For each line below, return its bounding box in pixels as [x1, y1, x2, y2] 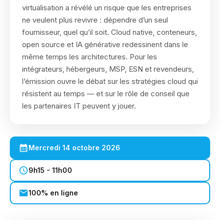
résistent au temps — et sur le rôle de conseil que [22, 89, 190, 98]
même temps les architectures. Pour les [22, 52, 157, 61]
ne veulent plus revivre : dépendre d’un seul [22, 15, 168, 25]
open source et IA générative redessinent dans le [22, 40, 188, 49]
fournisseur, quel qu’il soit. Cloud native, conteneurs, [22, 27, 197, 37]
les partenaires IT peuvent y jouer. [22, 101, 136, 110]
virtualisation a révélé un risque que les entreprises [22, 3, 192, 12]
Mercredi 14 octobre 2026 [28, 143, 120, 152]
